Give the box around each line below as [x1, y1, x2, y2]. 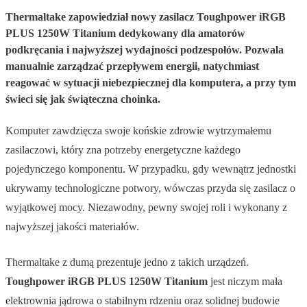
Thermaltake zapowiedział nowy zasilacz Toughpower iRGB [5, 10, 286, 23]
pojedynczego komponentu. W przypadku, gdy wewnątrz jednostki [5, 162, 296, 175]
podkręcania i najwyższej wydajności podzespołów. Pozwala [5, 43, 284, 56]
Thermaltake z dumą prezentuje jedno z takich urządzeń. [5, 256, 249, 268]
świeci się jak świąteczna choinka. [5, 93, 163, 105]
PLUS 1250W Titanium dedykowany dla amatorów [5, 27, 245, 39]
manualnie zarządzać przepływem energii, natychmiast [5, 60, 259, 72]
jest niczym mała [208, 275, 282, 287]
